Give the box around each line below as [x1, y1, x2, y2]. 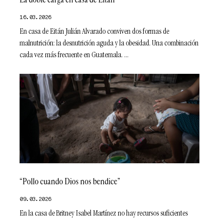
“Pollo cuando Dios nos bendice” [20, 175, 121, 188]
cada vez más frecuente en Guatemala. [20, 51, 123, 60]
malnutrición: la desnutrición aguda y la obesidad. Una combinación [20, 40, 199, 48]
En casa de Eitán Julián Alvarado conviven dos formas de [20, 28, 170, 36]
